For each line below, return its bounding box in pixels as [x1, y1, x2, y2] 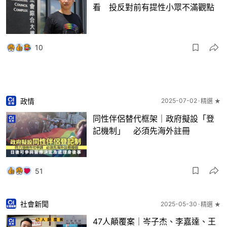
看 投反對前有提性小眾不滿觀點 [93, 2, 214, 13]
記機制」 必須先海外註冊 [93, 125, 190, 136]
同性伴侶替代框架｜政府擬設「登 [93, 113, 214, 124]
